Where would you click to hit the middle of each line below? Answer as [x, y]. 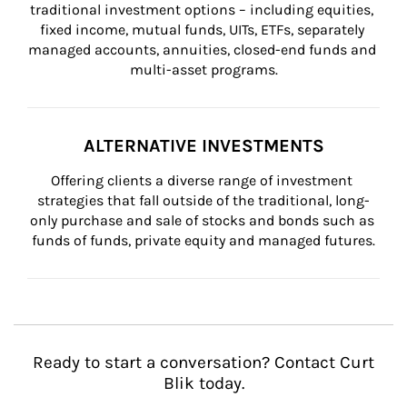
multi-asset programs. [203, 69]
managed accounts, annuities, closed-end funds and [203, 50]
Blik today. [203, 383]
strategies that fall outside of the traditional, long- [203, 200]
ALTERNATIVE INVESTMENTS [203, 146]
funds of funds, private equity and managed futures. [203, 240]
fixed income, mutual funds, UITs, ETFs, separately [203, 30]
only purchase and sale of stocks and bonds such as [203, 220]
